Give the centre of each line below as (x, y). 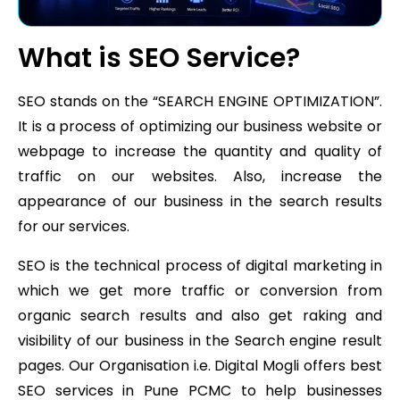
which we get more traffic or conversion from (200, 291)
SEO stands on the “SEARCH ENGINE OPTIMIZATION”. (200, 102)
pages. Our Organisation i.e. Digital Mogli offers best (200, 366)
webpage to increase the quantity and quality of (200, 152)
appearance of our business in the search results (200, 202)
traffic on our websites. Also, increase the (200, 177)
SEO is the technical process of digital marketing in (200, 266)
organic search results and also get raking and (200, 316)
